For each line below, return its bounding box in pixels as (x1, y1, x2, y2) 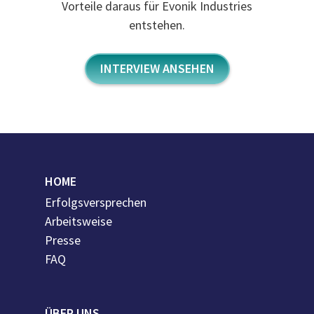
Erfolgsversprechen (45, 194, 147, 211)
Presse (45, 232, 81, 249)
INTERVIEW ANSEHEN (100, 60, 214, 77)
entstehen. (129, 17, 185, 34)
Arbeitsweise (45, 213, 113, 230)
